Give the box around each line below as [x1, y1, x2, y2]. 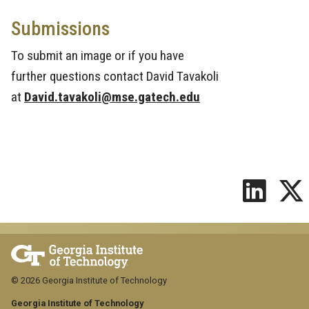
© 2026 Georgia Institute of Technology [11, 275, 167, 286]
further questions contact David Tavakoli [11, 68, 219, 85]
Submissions [11, 17, 114, 41]
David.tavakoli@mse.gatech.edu [24, 89, 200, 106]
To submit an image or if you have [11, 48, 184, 64]
